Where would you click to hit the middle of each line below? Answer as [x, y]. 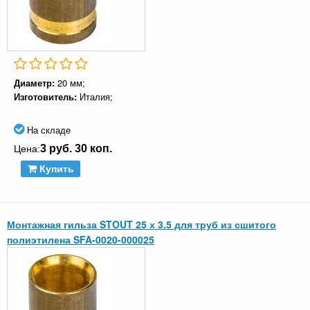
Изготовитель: [47, 97]
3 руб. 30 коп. [76, 149]
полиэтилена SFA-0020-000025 [81, 240]
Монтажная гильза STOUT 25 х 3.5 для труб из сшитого [142, 225]
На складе [47, 130]
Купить [55, 169]
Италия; [96, 97]
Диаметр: [36, 83]
